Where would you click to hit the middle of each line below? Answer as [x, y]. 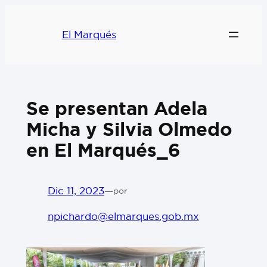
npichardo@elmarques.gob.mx [123, 216]
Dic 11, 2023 [76, 191]
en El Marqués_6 [103, 150]
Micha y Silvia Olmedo [129, 129]
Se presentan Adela [117, 108]
